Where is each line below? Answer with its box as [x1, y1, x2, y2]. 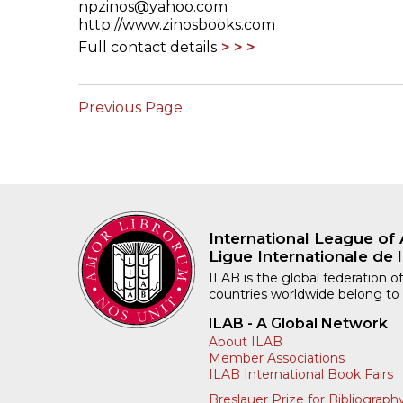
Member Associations [209, 350, 345, 367]
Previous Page [78, 98, 183, 116]
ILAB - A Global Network [209, 315, 388, 333]
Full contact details [78, 39, 217, 57]
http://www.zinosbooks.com [78, 16, 275, 34]
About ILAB [209, 334, 282, 351]
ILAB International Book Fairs [209, 366, 393, 383]
